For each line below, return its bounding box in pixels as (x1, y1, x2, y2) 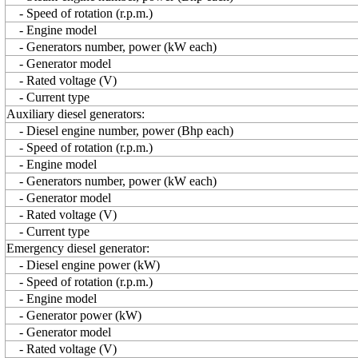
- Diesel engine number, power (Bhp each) (6, 124, 233, 137)
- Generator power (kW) (6, 308, 141, 322)
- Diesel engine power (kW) (6, 258, 160, 272)
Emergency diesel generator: (6, 241, 149, 255)
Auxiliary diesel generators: (6, 107, 145, 121)
